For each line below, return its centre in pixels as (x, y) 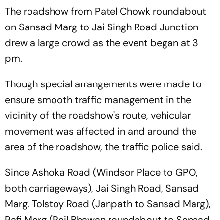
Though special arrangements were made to (103, 84)
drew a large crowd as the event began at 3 (102, 43)
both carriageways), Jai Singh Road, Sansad (102, 188)
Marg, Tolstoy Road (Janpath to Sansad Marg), (108, 204)
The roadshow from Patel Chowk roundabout (106, 11)
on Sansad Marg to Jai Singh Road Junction (102, 27)
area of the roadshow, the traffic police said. (104, 147)
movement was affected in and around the (101, 131)
